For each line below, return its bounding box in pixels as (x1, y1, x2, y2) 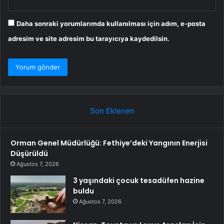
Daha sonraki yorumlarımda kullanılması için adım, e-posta (16, 19, 205, 27)
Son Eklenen (89, 105, 134, 115)
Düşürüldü (10, 148, 48, 158)
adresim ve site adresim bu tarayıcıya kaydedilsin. (8, 34, 169, 42)
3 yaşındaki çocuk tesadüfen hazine (73, 175, 204, 185)
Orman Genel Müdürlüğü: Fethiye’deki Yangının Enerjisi (10, 137, 207, 148)
